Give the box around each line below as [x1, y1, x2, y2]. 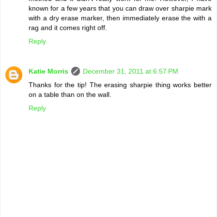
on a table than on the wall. [29, 90, 111, 98]
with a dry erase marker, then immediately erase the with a [29, 14, 212, 22]
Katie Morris [29, 67, 68, 75]
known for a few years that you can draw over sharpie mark [29, 4, 212, 12]
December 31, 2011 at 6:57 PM [83, 67, 178, 75]
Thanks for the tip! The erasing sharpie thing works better [29, 80, 212, 89]
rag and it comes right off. [29, 23, 107, 31]
